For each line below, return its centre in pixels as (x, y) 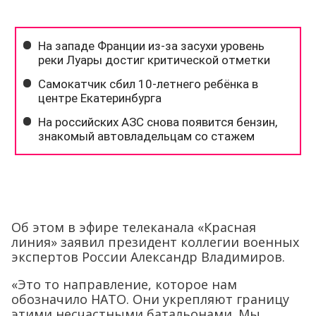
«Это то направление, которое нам (124, 284)
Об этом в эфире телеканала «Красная (134, 227)
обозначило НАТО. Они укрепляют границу (150, 299)
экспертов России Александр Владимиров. (148, 257)
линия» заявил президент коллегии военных (155, 242)
